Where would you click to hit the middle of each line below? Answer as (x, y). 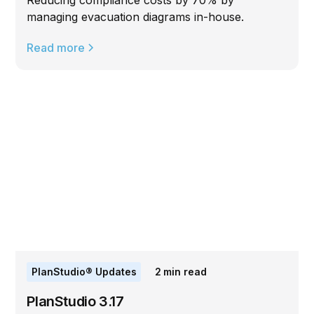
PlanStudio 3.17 (75, 301)
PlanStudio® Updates (84, 272)
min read (185, 272)
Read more (56, 48)
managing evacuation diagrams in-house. (136, 17)
